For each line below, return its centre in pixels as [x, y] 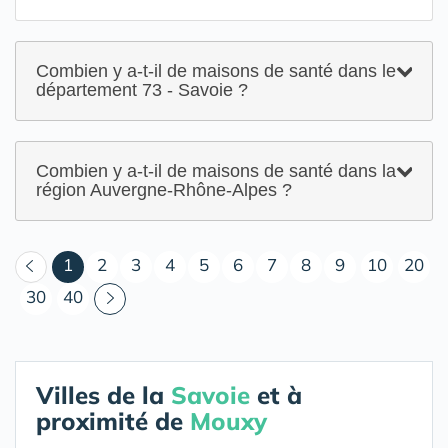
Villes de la [103, 395]
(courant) [107, 263]
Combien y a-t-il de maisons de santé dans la [216, 171]
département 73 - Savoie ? [142, 90]
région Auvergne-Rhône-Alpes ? [164, 190]
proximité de [113, 421]
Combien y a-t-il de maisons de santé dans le [216, 71]
